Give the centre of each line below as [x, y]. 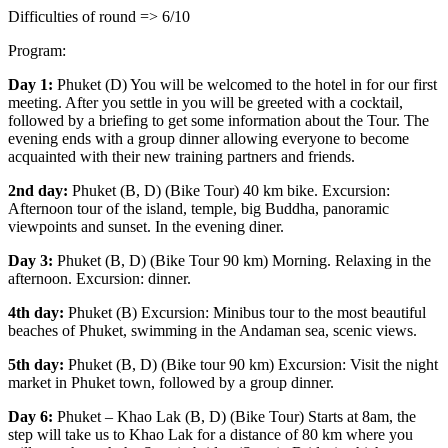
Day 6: [30, 417]
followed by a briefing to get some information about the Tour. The [218, 121]
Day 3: [30, 261]
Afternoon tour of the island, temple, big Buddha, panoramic [198, 209]
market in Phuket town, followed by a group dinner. [171, 383]
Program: [37, 51]
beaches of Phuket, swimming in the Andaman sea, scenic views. [212, 331]
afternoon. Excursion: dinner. [99, 279]
